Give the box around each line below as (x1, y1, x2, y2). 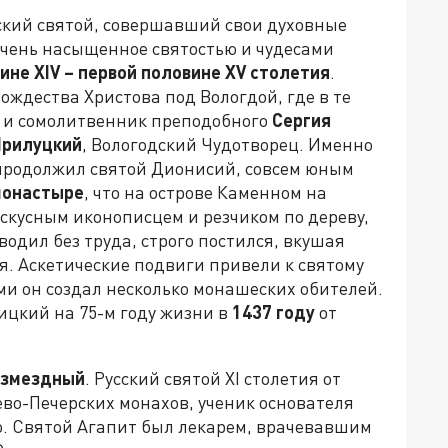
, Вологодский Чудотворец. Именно (82, 132, 373, 155)
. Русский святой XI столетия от (85, 366, 341, 389)
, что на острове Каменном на (84, 180, 327, 203)
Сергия (272, 108, 331, 131)
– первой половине (60, 60, 225, 83)
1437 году (232, 300, 315, 323)
